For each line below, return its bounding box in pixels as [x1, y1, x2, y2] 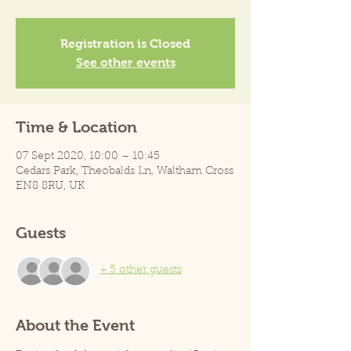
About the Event [16, 316, 135, 334]
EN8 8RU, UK [16, 180, 85, 192]
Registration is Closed [60, 36, 190, 50]
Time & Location [16, 118, 137, 136]
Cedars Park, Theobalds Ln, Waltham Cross [16, 165, 233, 177]
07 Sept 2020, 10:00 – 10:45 [16, 150, 160, 162]
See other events [75, 55, 175, 69]
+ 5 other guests [100, 265, 182, 277]
